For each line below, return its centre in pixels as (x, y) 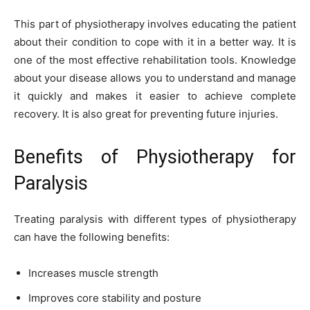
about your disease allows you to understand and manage (155, 77)
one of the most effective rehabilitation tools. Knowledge (155, 60)
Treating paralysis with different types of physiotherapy (155, 219)
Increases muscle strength (93, 273)
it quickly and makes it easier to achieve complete (155, 95)
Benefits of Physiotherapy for (155, 157)
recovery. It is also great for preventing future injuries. (146, 113)
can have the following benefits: (92, 237)
